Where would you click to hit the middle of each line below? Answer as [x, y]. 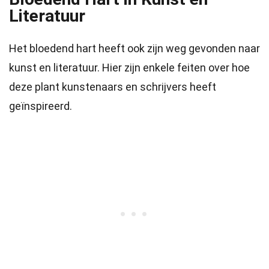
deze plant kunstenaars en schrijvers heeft [113, 87]
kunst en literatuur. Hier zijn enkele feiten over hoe [129, 68]
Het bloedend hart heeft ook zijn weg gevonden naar [134, 48]
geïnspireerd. [41, 106]
